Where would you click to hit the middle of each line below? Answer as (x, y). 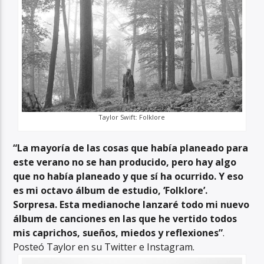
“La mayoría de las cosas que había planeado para (131, 148)
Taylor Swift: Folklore (132, 117)
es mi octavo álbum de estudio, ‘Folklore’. (110, 190)
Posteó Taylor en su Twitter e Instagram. (104, 247)
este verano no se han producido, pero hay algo (125, 162)
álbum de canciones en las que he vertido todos (125, 218)
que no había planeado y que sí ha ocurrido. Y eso (128, 176)
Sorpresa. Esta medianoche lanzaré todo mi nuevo (131, 204)
